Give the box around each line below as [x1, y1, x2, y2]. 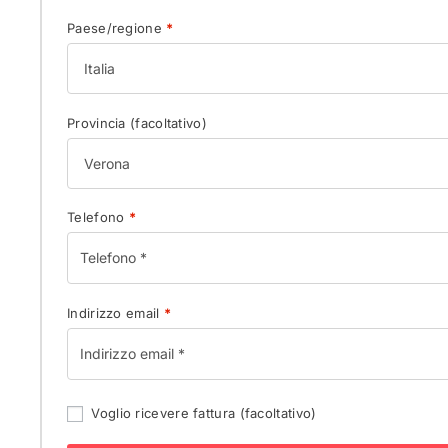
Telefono [67, 209, 129, 226]
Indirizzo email [67, 304, 164, 321]
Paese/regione [67, 20, 167, 37]
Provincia [67, 114, 130, 131]
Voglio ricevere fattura [87, 405, 240, 422]
